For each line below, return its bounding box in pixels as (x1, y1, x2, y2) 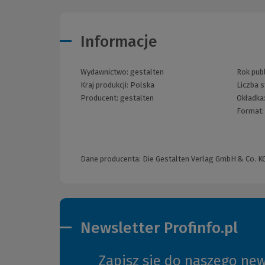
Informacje (80, 33, 157, 51)
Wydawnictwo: (80, 67, 130, 77)
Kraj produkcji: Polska (80, 80, 154, 90)
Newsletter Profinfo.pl (80, 218, 238, 237)
